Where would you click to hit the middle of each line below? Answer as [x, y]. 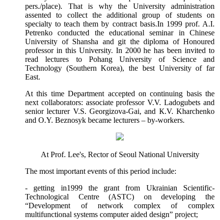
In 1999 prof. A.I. [186, 24]
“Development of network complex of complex [120, 206]
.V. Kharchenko [190, 111]
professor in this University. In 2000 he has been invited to [120, 51]
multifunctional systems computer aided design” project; [111, 215]
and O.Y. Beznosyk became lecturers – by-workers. [105, 120]
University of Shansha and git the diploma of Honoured [120, 42]
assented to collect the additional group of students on [120, 15]
